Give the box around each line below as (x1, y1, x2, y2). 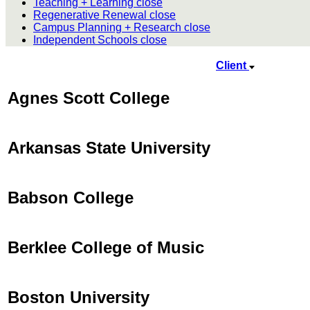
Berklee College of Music (8, 237, 204, 257)
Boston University (8, 287, 149, 307)
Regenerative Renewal (33, 8, 149, 21)
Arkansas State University (8, 138, 210, 157)
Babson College (8, 188, 134, 207)
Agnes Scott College (8, 88, 170, 107)
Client (216, 59, 249, 71)
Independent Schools (33, 33, 140, 46)
